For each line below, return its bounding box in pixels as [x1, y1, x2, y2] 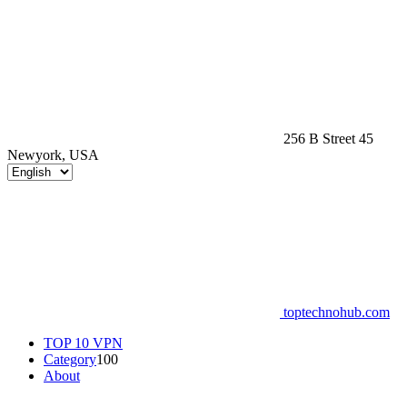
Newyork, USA [7, 147, 99, 163]
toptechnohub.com [283, 304, 390, 320]
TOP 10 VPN [44, 335, 123, 351]
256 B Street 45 [283, 131, 373, 146]
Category [44, 352, 96, 367]
